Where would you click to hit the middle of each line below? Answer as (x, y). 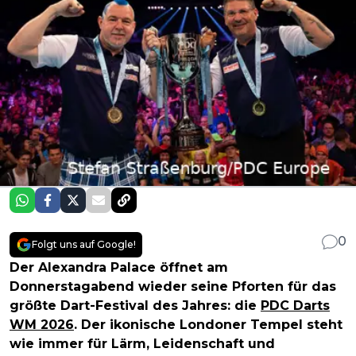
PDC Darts (295, 306)
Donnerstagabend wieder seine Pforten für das (173, 287)
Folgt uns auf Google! (84, 245)
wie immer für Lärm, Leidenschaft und (142, 344)
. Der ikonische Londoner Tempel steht (208, 325)
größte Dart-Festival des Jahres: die (135, 306)
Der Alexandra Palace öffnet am (119, 268)
